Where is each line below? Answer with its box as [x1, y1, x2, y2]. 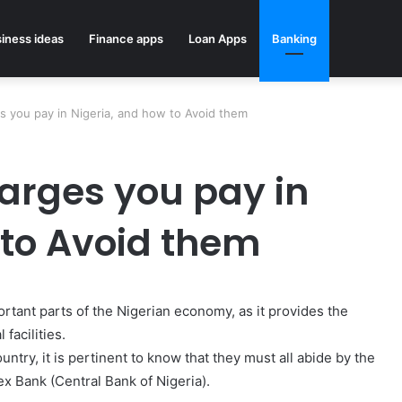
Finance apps [89, 31, 163, 46]
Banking [272, 31, 317, 46]
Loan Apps [188, 31, 247, 46]
